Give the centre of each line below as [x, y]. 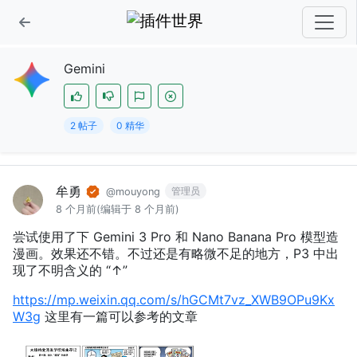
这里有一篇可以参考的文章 [119, 317]
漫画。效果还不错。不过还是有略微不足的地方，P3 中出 [176, 254]
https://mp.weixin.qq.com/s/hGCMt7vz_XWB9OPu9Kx [174, 300]
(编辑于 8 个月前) [138, 210]
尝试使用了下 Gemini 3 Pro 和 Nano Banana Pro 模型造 [176, 237]
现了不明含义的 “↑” [70, 271]
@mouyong [133, 191]
